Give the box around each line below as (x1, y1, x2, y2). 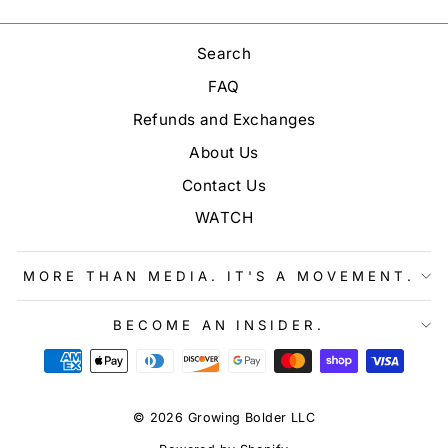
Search (196, 44, 252, 64)
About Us (189, 142, 259, 162)
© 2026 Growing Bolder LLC (132, 410, 316, 426)
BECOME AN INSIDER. (112, 317, 326, 334)
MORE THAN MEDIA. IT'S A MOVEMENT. (23, 268, 415, 285)
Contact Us (181, 175, 267, 195)
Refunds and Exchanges (132, 109, 316, 129)
